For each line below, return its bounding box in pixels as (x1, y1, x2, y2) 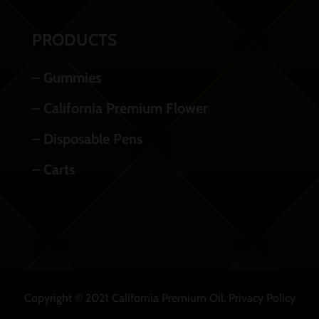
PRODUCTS (31, 29, 117, 50)
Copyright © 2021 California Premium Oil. (23, 291, 229, 305)
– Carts (31, 160, 75, 178)
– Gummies (31, 68, 101, 86)
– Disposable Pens (31, 130, 142, 147)
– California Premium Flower (31, 99, 208, 117)
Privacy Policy (228, 291, 296, 305)
